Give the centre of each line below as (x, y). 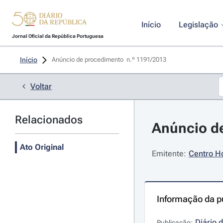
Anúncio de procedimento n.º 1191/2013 (110, 59)
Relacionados (49, 120)
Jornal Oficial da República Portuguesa (57, 36)
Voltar (41, 86)
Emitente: (169, 154)
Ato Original (42, 147)
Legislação (198, 25)
